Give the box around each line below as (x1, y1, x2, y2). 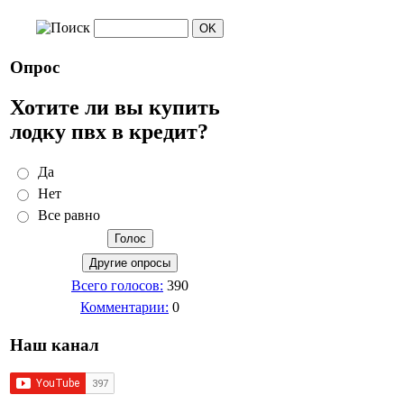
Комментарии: (80, 299, 169, 316)
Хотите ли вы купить (10, 95, 220, 119)
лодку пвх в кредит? (10, 119, 208, 143)
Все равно (38, 207, 100, 224)
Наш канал (10, 335, 99, 355)
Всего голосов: (71, 278, 163, 294)
